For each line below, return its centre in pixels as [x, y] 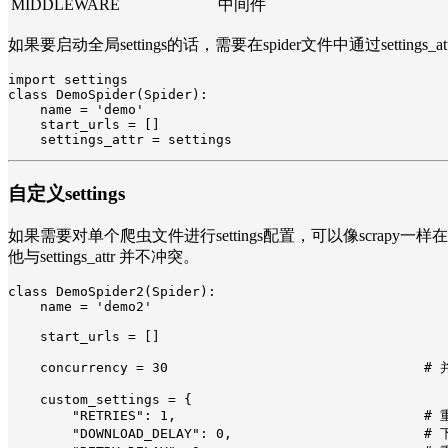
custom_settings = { [100, 399]
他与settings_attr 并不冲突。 [103, 256]
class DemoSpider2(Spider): [112, 291]
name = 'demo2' [80, 306]
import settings [68, 80]
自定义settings [66, 194]
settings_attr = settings [120, 140]
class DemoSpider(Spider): [108, 95]
